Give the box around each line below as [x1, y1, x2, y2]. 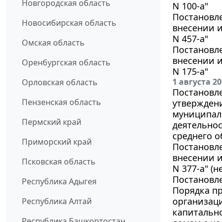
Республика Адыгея [22, 176, 97, 187]
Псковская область [22, 156, 96, 167]
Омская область [22, 37, 85, 49]
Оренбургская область [22, 57, 111, 68]
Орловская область [22, 77, 98, 88]
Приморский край [22, 136, 92, 148]
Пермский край [22, 116, 81, 128]
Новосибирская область [22, 17, 116, 29]
